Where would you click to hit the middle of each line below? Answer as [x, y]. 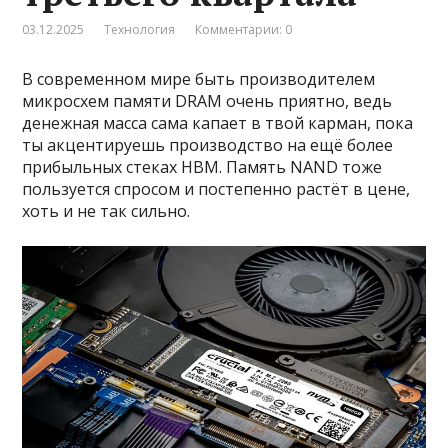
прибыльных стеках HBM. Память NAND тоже [202, 166]
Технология [140, 29]
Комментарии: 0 [244, 29]
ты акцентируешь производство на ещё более [208, 144]
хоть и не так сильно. [106, 210]
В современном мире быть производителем [199, 78]
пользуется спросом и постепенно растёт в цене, [216, 188]
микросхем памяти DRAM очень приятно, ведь [207, 100]
